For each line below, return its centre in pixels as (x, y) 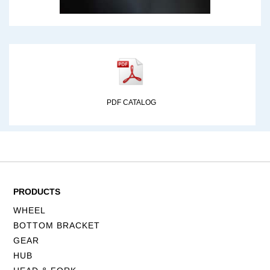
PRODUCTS (37, 191)
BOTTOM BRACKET (57, 225)
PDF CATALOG (131, 102)
